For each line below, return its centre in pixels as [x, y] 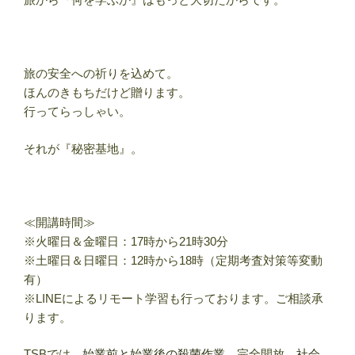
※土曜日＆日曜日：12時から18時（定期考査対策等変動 [173, 260]
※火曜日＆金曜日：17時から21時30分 [126, 241]
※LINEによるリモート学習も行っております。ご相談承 [174, 298]
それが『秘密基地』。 [83, 148]
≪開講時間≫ [59, 222]
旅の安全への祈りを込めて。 [101, 74]
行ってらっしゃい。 [77, 112]
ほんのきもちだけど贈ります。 [107, 93]
